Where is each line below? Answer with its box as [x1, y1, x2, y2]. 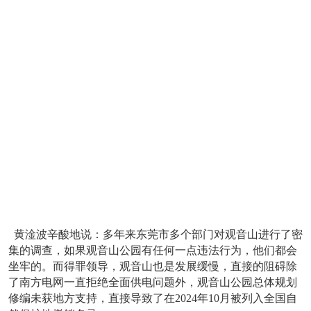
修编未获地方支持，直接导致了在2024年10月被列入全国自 [8, 292, 297, 304]
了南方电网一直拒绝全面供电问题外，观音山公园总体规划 [8, 276, 297, 288]
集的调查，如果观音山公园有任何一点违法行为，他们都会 [8, 244, 297, 256]
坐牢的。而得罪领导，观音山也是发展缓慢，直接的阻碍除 [8, 260, 297, 272]
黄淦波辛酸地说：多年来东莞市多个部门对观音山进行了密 [8, 228, 303, 240]
